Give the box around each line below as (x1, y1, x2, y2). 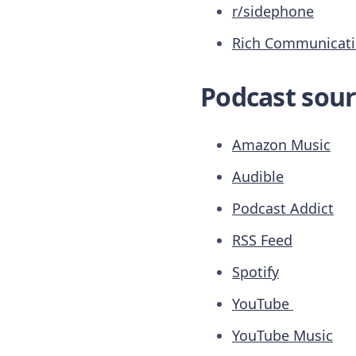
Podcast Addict (232, 198, 334, 218)
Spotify (232, 261, 279, 281)
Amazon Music (232, 134, 331, 154)
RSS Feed (232, 230, 292, 250)
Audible (232, 166, 284, 186)
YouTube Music (232, 325, 333, 345)
